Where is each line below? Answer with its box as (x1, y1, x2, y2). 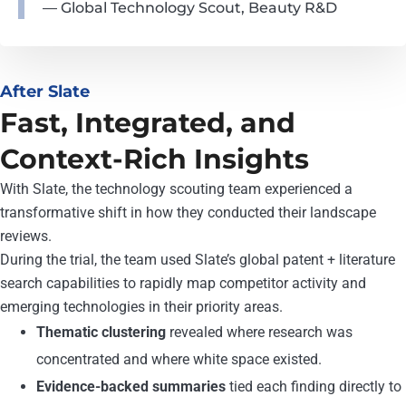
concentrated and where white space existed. (36, 350, 322, 368)
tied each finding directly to (226, 377, 401, 395)
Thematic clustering (36, 323, 166, 341)
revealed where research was (166, 323, 353, 341)
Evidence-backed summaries (36, 377, 226, 395)
